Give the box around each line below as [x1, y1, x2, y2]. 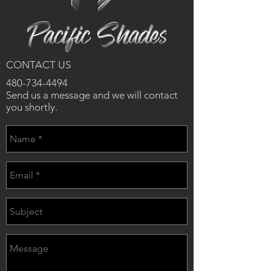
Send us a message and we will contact [6, 89, 178, 101]
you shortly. [6, 101, 57, 113]
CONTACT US [6, 59, 71, 71]
